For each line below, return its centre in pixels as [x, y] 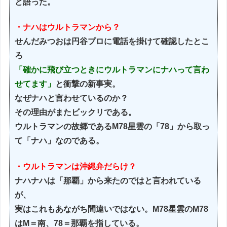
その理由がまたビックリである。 [76, 112]
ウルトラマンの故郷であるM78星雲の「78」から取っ [112, 127]
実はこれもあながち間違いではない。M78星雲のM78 [112, 209]
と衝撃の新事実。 [88, 84]
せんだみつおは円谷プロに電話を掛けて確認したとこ [112, 42]
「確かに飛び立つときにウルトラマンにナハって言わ [112, 70]
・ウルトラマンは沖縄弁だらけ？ [76, 166]
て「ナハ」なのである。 [60, 141]
